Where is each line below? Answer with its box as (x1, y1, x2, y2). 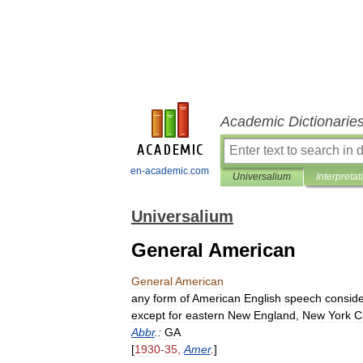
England (254, 309, 296, 322)
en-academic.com (130, 165, 209, 177)
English (244, 292, 281, 305)
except (131, 309, 165, 322)
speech (284, 292, 322, 305)
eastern (186, 309, 224, 322)
